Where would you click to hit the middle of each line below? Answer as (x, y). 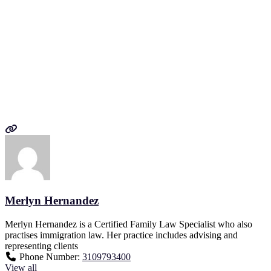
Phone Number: (51, 256)
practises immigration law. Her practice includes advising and (121, 235)
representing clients (41, 246)
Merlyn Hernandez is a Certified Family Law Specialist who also (129, 224)
